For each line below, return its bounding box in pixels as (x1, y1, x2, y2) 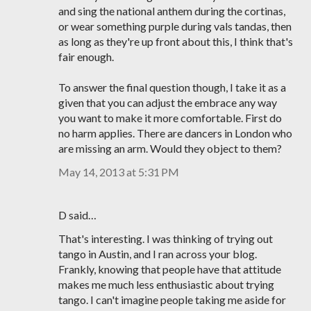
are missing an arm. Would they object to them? (58, 142, 282, 155)
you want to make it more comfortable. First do (58, 111, 282, 124)
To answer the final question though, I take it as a (58, 81, 286, 94)
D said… (58, 208, 96, 221)
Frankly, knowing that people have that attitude (58, 262, 281, 276)
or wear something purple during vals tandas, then (58, 19, 292, 33)
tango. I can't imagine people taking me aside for (58, 293, 286, 306)
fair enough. (58, 50, 114, 63)
